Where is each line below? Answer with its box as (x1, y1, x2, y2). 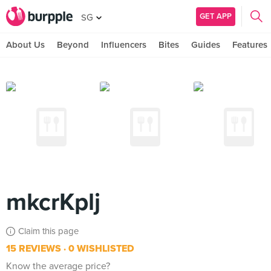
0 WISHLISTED (66, 243, 134, 255)
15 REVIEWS (6, 243, 61, 255)
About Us (6, 39, 45, 50)
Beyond (57, 39, 89, 50)
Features (232, 39, 267, 50)
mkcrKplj (6, 188, 100, 217)
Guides (191, 39, 220, 50)
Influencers (101, 39, 146, 50)
